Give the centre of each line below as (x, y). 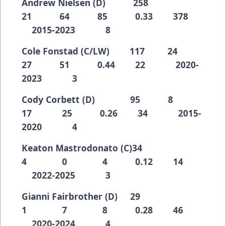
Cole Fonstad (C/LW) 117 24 (112, 51)
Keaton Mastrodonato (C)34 (95, 148)
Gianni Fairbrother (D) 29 (94, 196)
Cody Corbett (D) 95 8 (111, 100)
